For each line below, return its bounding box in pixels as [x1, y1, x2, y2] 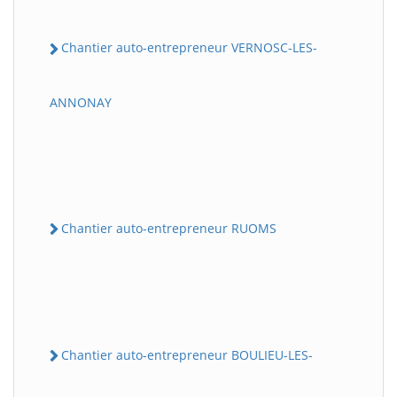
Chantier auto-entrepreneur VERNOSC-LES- [61, 39, 317, 57]
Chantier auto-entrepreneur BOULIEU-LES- [61, 346, 313, 363]
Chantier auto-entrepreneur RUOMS [61, 219, 276, 237]
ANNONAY [50, 93, 112, 111]
